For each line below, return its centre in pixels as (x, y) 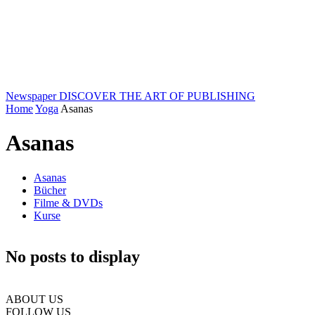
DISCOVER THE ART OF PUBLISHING (157, 96)
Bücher (50, 190)
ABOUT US (34, 299)
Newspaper (31, 96)
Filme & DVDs (68, 202)
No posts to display (73, 256)
